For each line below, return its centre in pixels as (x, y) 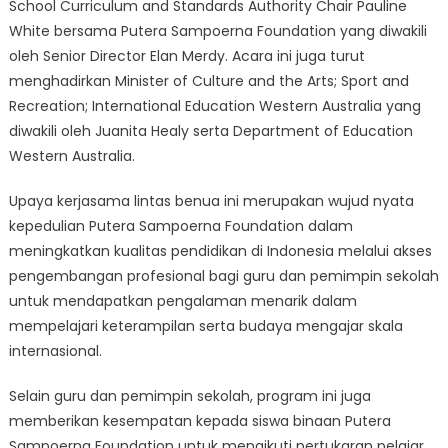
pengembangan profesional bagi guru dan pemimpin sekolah (223, 275)
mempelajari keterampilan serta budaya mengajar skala (205, 325)
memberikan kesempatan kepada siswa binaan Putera (199, 420)
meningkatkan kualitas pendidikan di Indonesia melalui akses (220, 250)
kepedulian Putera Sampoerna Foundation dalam (180, 225)
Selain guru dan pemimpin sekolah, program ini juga (189, 395)
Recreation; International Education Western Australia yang (214, 105)
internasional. (55, 350)
